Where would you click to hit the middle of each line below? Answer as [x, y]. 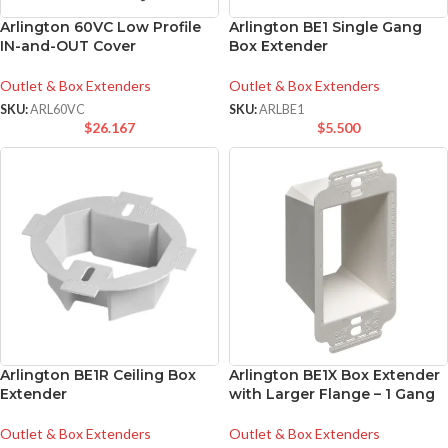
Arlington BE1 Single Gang [325, 27]
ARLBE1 [281, 110]
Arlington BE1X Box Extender [334, 375]
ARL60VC [57, 110]
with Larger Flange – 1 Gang [332, 394]
